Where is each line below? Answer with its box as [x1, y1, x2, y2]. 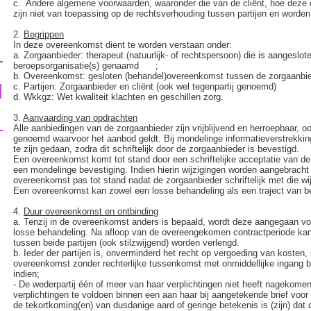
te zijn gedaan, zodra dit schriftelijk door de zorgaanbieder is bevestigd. [13, 144, 299, 154]
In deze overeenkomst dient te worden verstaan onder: [13, 40, 232, 50]
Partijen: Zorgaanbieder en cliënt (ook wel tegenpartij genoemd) [24, 81, 276, 92]
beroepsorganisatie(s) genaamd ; [13, 60, 158, 71]
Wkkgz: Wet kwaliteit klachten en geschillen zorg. [24, 92, 224, 102]
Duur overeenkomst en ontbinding [24, 206, 158, 217]
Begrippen [24, 29, 64, 40]
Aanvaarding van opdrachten [23, 112, 137, 123]
